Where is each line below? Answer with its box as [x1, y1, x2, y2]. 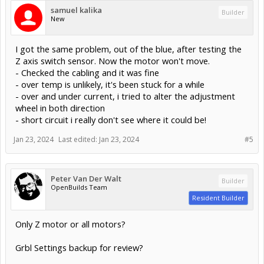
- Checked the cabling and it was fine [15, 66, 159, 78]
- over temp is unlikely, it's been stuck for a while [15, 78, 204, 90]
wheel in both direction [15, 101, 105, 114]
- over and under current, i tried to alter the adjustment [15, 90, 235, 102]
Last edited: [58, 134, 99, 144]
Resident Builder [192, 193, 245, 202]
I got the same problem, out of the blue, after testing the [15, 42, 242, 55]
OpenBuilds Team [51, 182, 107, 192]
